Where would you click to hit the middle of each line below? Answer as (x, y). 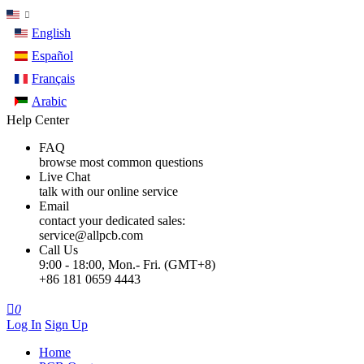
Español (52, 56)
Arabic (49, 101)
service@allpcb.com (91, 235)
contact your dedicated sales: (112, 221)
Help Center (38, 120)
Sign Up (66, 325)
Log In (24, 325)
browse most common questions (121, 162)
